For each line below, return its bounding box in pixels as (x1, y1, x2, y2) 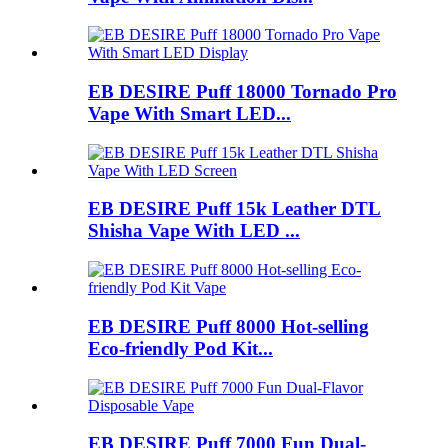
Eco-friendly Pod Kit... (88, 337, 273, 359)
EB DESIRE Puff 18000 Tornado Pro (88, 80, 397, 102)
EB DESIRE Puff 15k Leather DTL (88, 198, 381, 220)
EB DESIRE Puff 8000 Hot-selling (88, 315, 369, 337)
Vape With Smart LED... (88, 102, 291, 124)
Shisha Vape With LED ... (88, 220, 300, 242)
